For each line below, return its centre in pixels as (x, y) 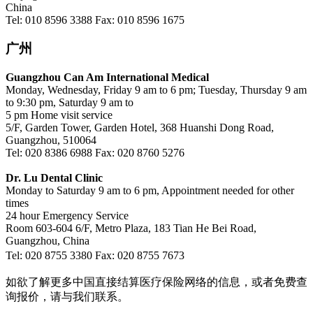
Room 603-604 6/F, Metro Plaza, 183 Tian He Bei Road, (131, 228)
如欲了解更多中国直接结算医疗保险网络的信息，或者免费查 (156, 282)
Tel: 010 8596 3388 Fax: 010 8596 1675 (95, 20)
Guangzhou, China (48, 240)
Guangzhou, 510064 (51, 140)
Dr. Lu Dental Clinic (54, 177)
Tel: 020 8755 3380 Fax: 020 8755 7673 (95, 255)
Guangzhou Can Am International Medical (107, 77)
